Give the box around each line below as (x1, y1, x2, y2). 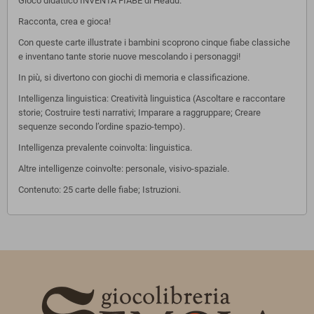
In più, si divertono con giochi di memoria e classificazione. (18, 71, 250, 83)
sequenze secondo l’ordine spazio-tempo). (18, 121, 185, 132)
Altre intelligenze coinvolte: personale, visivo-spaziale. (18, 163, 229, 174)
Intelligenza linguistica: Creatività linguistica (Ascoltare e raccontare (18, 93, 285, 104)
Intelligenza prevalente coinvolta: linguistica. (18, 142, 192, 153)
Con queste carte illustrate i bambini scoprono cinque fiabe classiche (18, 36, 290, 48)
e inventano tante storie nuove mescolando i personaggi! (18, 50, 240, 62)
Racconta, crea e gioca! (18, 15, 111, 27)
